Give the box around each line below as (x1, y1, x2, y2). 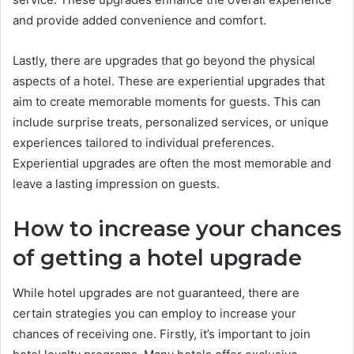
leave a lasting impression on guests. (13, 175, 220, 191)
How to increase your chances (13, 215, 341, 242)
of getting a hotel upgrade (13, 244, 302, 271)
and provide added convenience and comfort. (13, 12, 266, 28)
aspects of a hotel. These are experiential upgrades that (13, 73, 325, 88)
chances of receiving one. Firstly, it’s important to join (13, 326, 311, 342)
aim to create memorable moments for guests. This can (13, 93, 321, 109)
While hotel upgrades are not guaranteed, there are (13, 285, 299, 301)
